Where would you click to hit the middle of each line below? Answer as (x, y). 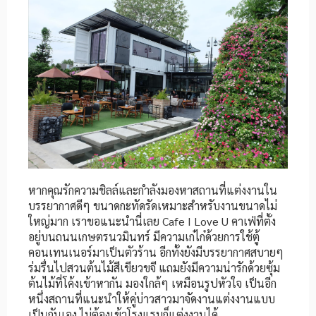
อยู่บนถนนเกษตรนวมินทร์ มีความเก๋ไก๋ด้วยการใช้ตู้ (144, 236)
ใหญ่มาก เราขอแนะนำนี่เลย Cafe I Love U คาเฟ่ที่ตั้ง (152, 221)
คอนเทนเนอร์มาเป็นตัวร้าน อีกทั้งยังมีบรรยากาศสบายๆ (156, 252)
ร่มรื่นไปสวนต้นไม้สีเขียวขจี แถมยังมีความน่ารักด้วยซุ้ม (154, 267)
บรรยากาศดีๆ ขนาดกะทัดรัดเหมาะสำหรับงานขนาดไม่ (153, 205)
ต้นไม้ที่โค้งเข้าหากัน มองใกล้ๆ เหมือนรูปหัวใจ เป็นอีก (152, 283)
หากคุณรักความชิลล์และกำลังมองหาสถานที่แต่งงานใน (153, 190)
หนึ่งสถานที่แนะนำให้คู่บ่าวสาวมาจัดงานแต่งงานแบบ (152, 298)
